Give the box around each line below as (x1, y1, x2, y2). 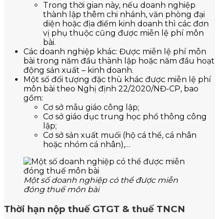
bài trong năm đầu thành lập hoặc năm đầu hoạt (23, 56, 215, 66)
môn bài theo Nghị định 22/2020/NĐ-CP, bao (23, 84, 198, 94)
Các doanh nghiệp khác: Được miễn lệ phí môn (23, 47, 206, 57)
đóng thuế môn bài (23, 185, 99, 195)
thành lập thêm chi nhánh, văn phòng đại (43, 10, 205, 20)
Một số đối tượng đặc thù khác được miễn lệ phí (23, 75, 211, 85)
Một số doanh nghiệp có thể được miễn (23, 175, 178, 185)
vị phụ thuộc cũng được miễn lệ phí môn (43, 28, 204, 38)
